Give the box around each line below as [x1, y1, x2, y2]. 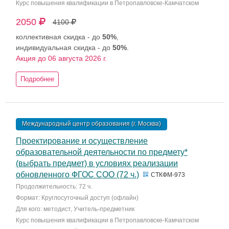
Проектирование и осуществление [16, 136, 148, 145]
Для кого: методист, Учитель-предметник [16, 205, 134, 213]
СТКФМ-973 [149, 171, 185, 178]
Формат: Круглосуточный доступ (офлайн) [16, 194, 139, 201]
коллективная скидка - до [16, 33, 102, 41]
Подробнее [20, 75, 54, 83]
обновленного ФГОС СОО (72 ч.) [16, 170, 139, 179]
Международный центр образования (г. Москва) [22, 120, 161, 127]
